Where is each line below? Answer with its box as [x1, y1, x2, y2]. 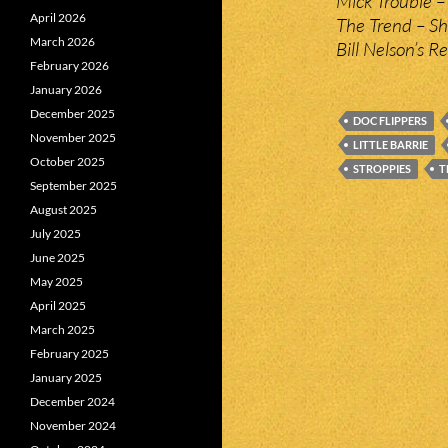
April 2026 [30, 10, 86, 25]
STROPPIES [353, 162, 411, 175]
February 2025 [30, 346, 109, 361]
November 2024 [30, 418, 116, 433]
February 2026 [30, 58, 109, 73]
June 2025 [30, 250, 85, 265]
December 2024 [30, 394, 115, 409]
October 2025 [30, 154, 105, 169]
